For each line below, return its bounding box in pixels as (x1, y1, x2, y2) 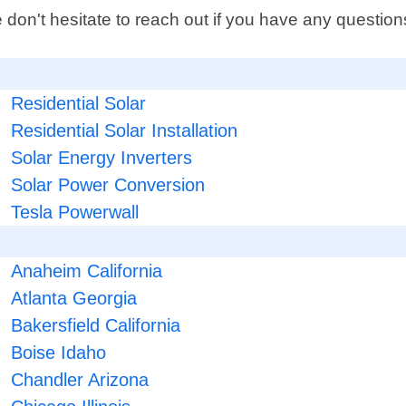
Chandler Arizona (11, 370, 150, 391)
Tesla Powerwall (11, 202, 140, 223)
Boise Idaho (11, 343, 107, 363)
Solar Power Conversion (11, 175, 206, 196)
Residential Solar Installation (11, 121, 238, 141)
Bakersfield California (11, 315, 181, 336)
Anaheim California (11, 261, 163, 282)
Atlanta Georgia (11, 288, 138, 309)
